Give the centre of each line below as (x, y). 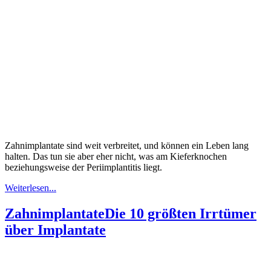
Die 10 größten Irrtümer (181, 214)
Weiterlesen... (31, 188)
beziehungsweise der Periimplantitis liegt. (83, 168)
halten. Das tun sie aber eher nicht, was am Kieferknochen (116, 157)
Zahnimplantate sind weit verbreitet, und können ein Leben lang (127, 146)
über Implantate (55, 230)
